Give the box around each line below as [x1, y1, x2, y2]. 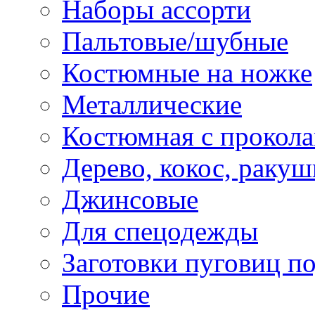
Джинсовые [62, 184, 198, 214]
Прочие [62, 278, 150, 309]
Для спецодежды [62, 215, 258, 246]
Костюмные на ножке [62, 57, 312, 88]
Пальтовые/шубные [62, 25, 288, 56]
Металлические [62, 89, 242, 120]
